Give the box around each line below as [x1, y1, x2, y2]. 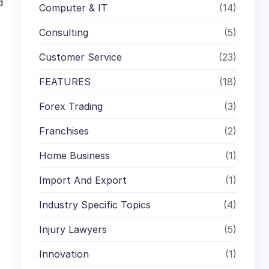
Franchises [39, 124, 89, 137]
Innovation [39, 247, 89, 260]
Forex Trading [39, 100, 103, 112]
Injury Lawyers [39, 223, 107, 235]
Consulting [39, 26, 89, 38]
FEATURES [39, 75, 91, 88]
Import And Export [39, 174, 127, 186]
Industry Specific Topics [39, 198, 151, 211]
